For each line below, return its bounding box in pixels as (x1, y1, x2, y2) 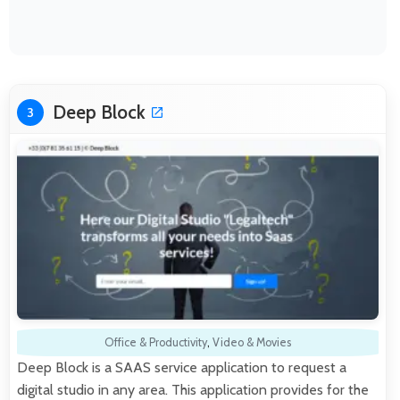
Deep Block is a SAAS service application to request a (17, 358, 346, 376)
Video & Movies (212, 335, 291, 349)
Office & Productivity (104, 335, 207, 349)
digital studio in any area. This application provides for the (17, 380, 369, 398)
